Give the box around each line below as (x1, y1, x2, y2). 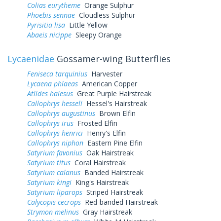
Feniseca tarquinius (27, 69, 87, 78)
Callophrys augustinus (27, 108, 95, 118)
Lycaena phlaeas (27, 78, 78, 88)
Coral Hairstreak (71, 157, 126, 167)
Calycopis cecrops (27, 197, 81, 207)
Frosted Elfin (74, 118, 117, 128)
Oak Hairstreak (82, 147, 134, 157)
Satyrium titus (27, 157, 71, 167)
